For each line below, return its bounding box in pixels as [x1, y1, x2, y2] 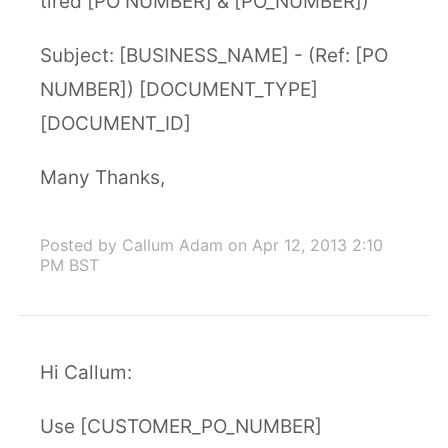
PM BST [40, 255, 99, 275]
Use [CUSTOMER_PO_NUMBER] [40, 415, 322, 438]
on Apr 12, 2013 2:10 [228, 235, 383, 255]
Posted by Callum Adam [40, 235, 223, 255]
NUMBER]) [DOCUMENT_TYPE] [40, 78, 318, 101]
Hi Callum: [40, 361, 132, 384]
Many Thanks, [40, 166, 165, 189]
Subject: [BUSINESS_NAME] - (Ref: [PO [40, 44, 388, 67]
